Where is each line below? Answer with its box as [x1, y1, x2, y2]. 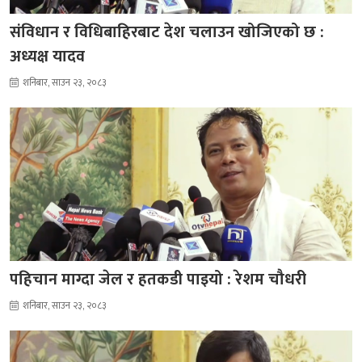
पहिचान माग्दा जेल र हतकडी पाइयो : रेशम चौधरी [10, 265, 306, 293]
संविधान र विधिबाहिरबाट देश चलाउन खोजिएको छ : [10, 18, 324, 46]
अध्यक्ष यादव [10, 42, 85, 70]
